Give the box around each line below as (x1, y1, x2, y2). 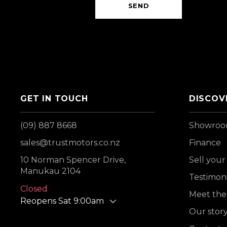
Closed (20, 184, 48, 194)
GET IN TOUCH (20, 94, 88, 103)
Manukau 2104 (20, 166, 81, 176)
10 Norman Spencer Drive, (20, 155, 126, 165)
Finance (188, 138, 221, 147)
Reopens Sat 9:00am (20, 196, 104, 206)
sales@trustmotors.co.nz (20, 138, 120, 147)
